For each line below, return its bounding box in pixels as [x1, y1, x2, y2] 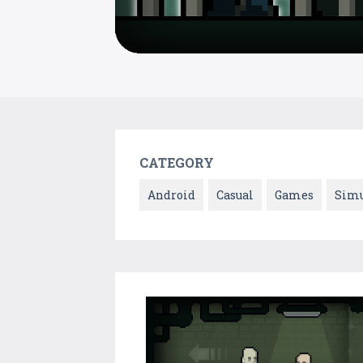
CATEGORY [139, 154, 214, 172]
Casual [216, 187, 254, 203]
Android [147, 187, 195, 203]
